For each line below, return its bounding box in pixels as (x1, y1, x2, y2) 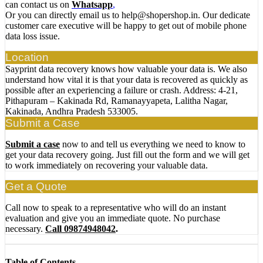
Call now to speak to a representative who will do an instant (5, 203, 226, 213)
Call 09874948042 (45, 224, 116, 234)
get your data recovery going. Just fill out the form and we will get (5, 150, 249, 160)
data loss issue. (5, 31, 60, 42)
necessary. (5, 224, 45, 234)
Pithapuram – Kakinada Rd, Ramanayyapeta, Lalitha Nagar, (5, 96, 228, 106)
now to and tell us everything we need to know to (62, 139, 245, 150)
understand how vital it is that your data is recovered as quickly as (5, 75, 248, 85)
